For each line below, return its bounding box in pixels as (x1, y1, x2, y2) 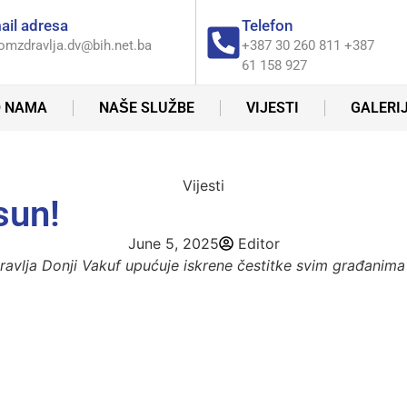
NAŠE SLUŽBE (98, 99, 194, 116)
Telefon (242, 16, 293, 35)
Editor (237, 234, 280, 253)
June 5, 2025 (127, 234, 219, 253)
